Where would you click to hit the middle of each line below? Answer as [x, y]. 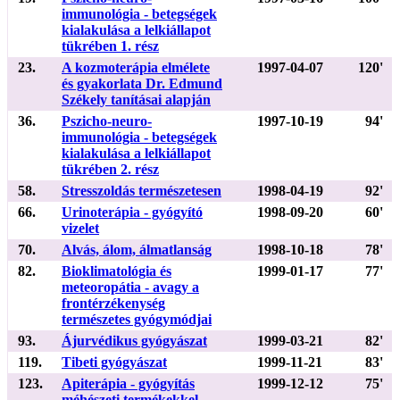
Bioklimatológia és [117, 271]
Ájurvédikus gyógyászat [134, 340]
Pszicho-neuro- [107, 121]
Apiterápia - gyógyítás [128, 383]
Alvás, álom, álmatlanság [137, 249]
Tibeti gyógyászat [114, 362]
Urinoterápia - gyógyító [132, 212]
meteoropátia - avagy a [130, 287]
